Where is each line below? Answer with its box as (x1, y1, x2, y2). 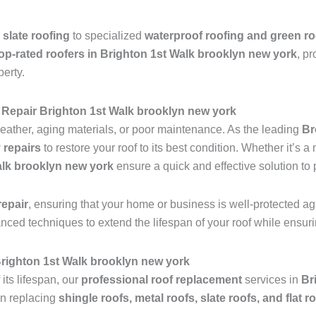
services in (242, 274, 301, 286)
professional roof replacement (81, 274, 242, 286)
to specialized (70, 30, 145, 42)
